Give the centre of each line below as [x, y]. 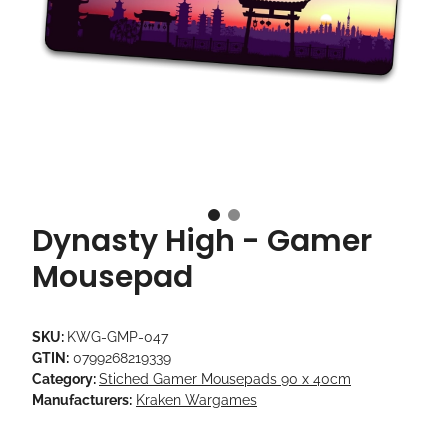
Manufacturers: [82, 400]
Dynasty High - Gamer [202, 241]
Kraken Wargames [196, 400]
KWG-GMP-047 [117, 337]
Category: [65, 379]
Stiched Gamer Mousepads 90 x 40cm [225, 379]
